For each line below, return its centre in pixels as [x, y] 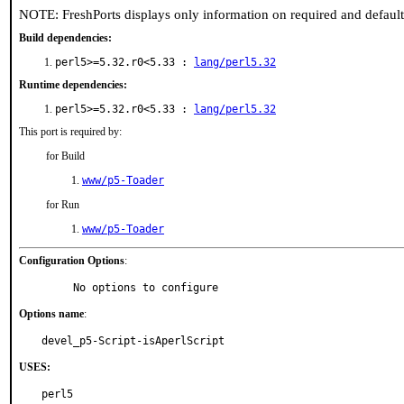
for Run [63, 205]
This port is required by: [70, 132]
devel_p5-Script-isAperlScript [133, 341]
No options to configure [146, 288]
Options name [51, 314]
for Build [65, 156]
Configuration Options [72, 261]
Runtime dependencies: [73, 85]
